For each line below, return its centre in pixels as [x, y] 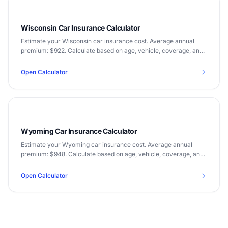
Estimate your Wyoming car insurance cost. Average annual [107, 144]
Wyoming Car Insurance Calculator [79, 131]
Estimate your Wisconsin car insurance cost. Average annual [108, 41]
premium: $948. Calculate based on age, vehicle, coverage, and [112, 154]
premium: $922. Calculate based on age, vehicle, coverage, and [112, 51]
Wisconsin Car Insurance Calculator [81, 28]
